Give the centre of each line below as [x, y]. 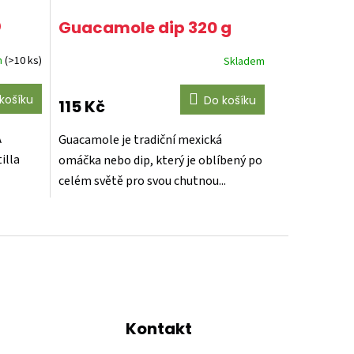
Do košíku [230, 101]
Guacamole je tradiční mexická [140, 140]
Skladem [244, 61]
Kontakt [159, 329]
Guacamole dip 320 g [145, 28]
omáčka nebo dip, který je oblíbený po [160, 161]
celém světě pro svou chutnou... [142, 181]
